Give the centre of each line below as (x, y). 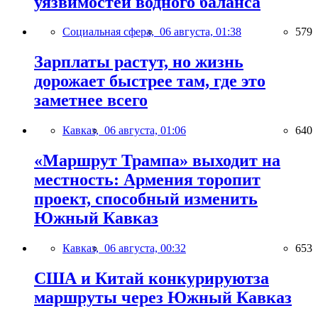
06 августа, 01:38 (201, 32)
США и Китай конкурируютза (152, 278)
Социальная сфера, (111, 32)
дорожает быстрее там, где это (150, 81)
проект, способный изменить (146, 199)
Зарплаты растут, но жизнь (139, 62)
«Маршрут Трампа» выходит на (157, 161)
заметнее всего (91, 100)
